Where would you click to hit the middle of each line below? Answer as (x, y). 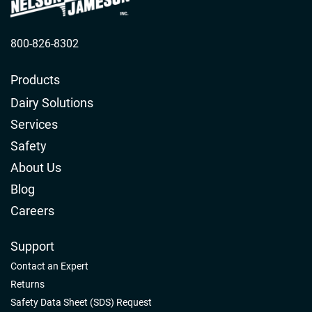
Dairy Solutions (52, 102)
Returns (28, 284)
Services (34, 124)
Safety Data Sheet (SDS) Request (81, 302)
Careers (32, 210)
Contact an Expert (49, 266)
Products (35, 79)
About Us (36, 167)
